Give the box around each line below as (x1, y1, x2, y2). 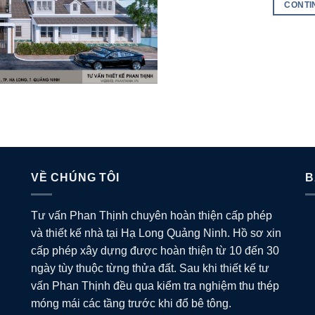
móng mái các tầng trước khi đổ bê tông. (30, 297, 231, 310)
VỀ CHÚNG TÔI (30, 171, 120, 184)
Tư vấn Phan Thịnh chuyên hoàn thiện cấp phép (30, 210, 272, 222)
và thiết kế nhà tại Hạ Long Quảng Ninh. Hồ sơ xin (30, 227, 281, 240)
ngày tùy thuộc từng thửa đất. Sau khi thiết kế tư (30, 262, 269, 275)
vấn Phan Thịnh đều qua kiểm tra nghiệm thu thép (30, 280, 279, 292)
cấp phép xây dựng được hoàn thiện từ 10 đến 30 (30, 245, 279, 257)
